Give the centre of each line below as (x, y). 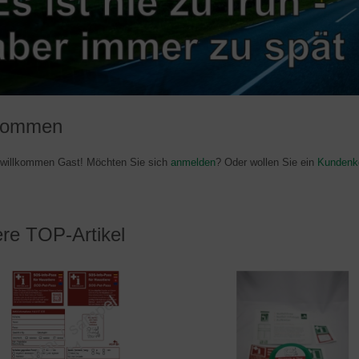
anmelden (193, 163)
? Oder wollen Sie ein (266, 163)
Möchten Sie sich (127, 163)
